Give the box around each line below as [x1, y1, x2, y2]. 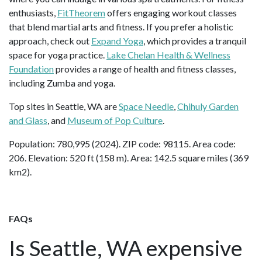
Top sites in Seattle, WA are [9, 101, 119, 112]
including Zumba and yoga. [9, 77, 117, 89]
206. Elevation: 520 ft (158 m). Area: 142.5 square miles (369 [9, 152, 249, 164]
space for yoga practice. [9, 49, 106, 61]
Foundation [9, 63, 54, 75]
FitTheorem [57, 7, 105, 19]
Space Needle [119, 101, 174, 112]
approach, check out [9, 35, 91, 47]
